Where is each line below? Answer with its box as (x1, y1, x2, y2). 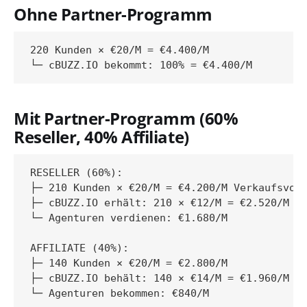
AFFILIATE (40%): (30, 242, 129, 255)
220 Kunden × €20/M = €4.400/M (30, 43, 209, 56)
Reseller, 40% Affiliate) (14, 125, 189, 148)
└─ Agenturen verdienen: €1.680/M (30, 212, 228, 225)
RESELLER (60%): (30, 167, 123, 180)
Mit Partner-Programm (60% (14, 107, 238, 130)
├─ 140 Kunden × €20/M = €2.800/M (30, 257, 228, 270)
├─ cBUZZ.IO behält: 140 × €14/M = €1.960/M (30, 272, 289, 285)
